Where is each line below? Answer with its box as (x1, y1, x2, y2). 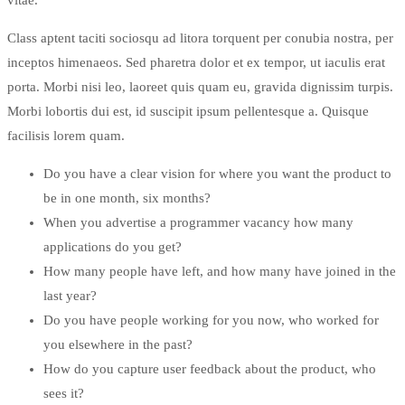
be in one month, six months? (43, 190, 211, 205)
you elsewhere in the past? (43, 336, 193, 352)
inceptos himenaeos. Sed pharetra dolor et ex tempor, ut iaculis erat (7, 54, 385, 70)
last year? (43, 287, 97, 303)
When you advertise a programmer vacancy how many (43, 214, 353, 230)
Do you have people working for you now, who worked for (43, 312, 379, 327)
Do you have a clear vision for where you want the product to (43, 165, 391, 181)
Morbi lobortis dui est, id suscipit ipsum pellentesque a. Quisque (7, 103, 369, 118)
